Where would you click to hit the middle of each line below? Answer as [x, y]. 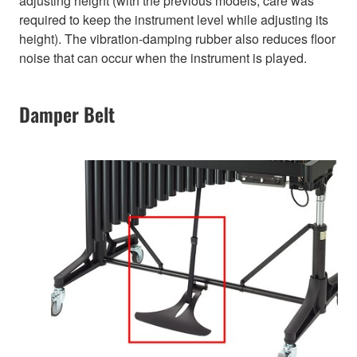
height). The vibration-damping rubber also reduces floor [177, 38]
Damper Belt [67, 114]
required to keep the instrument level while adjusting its [174, 19]
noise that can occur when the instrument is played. [163, 57]
